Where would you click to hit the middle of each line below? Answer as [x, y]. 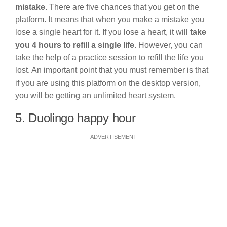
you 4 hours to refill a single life [75, 45]
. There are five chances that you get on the [122, 7]
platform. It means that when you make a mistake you [110, 19]
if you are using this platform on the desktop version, [108, 83]
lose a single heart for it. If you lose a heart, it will [103, 32]
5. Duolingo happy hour [77, 118]
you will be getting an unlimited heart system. [97, 95]
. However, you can [168, 45]
